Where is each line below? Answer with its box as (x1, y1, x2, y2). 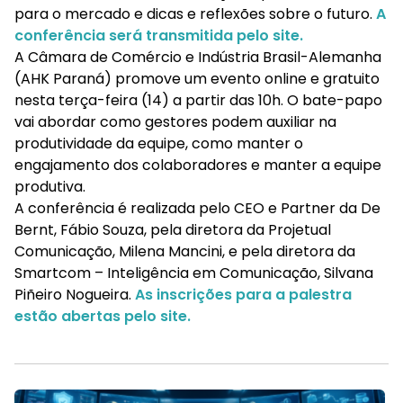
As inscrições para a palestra (135, 283, 352, 305)
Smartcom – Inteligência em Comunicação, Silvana (14, 262, 373, 283)
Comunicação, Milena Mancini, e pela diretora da (14, 240, 355, 262)
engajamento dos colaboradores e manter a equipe (14, 154, 381, 175)
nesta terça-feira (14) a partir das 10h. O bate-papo (14, 89, 382, 111)
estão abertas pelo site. (14, 305, 191, 327)
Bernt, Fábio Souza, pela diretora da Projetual (14, 219, 331, 240)
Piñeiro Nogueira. (14, 283, 135, 305)
